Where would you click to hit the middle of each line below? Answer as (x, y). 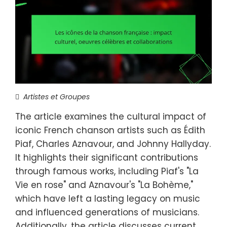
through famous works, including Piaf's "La (107, 171)
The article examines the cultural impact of (111, 116)
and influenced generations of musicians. (107, 212)
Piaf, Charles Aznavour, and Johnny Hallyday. (113, 144)
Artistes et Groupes (56, 97)
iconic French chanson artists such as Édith (110, 130)
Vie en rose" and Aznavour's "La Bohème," (104, 185)
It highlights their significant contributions (107, 157)
